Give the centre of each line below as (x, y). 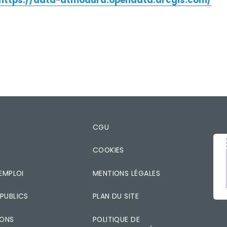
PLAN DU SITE (116, 196)
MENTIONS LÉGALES (126, 173)
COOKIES (108, 150)
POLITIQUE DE (116, 219)
